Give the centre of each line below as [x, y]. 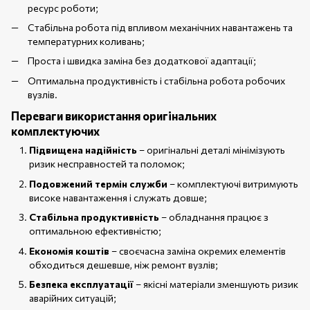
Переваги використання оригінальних [114, 116]
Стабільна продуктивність [94, 217]
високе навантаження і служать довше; [118, 197]
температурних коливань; [86, 41]
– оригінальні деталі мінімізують [211, 150]
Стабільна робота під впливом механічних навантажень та [160, 27]
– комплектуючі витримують [233, 183]
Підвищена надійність [83, 150]
